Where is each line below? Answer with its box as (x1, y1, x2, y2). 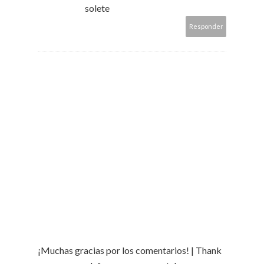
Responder (189, 22, 223, 30)
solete (85, 2, 110, 14)
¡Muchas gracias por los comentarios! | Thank (38, 244, 222, 256)
